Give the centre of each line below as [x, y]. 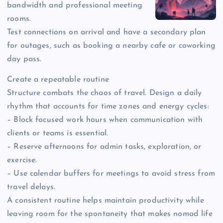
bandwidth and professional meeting [75, 6]
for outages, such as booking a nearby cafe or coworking [111, 46]
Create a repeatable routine [58, 80]
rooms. [19, 19]
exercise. [22, 161]
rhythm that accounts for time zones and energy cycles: [108, 107]
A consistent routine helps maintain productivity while [106, 201]
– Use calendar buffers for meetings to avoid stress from [111, 174]
